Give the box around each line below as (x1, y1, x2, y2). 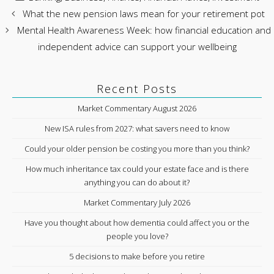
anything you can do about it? (84, 177, 190, 188)
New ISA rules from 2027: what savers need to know (45, 123, 229, 134)
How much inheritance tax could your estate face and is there (25, 163, 249, 174)
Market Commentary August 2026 (78, 103, 196, 114)
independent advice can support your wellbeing (37, 40, 237, 53)
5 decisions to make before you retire (69, 251, 205, 262)
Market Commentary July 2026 (84, 197, 190, 208)
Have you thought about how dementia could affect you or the (24, 217, 250, 228)
